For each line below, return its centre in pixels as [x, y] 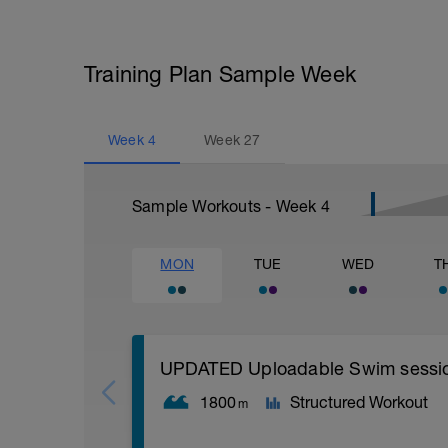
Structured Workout [358, 402]
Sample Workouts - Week [226, 206]
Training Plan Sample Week [220, 74]
